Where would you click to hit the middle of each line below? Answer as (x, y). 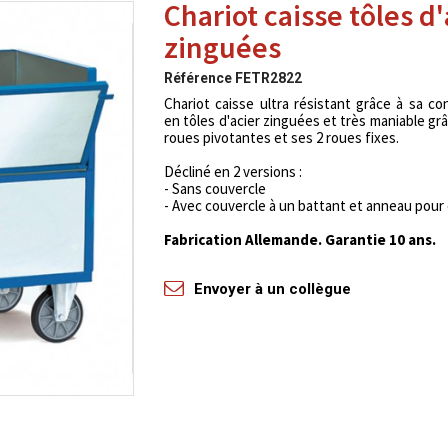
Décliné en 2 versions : (232, 171)
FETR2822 (268, 78)
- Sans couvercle (214, 188)
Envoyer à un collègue (272, 289)
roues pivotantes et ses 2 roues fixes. (281, 137)
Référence (197, 78)
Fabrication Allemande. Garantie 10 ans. (299, 239)
